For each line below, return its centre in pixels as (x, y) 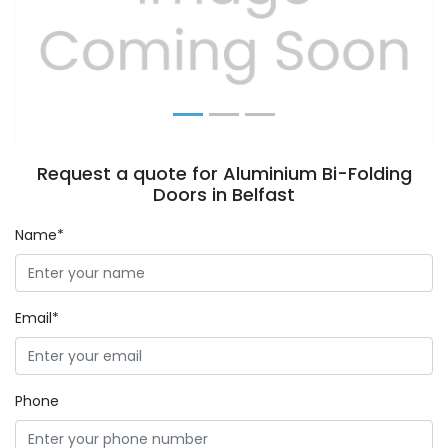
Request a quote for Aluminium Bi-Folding (224, 173)
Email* (37, 318)
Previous (78, 35)
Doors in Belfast (224, 194)
